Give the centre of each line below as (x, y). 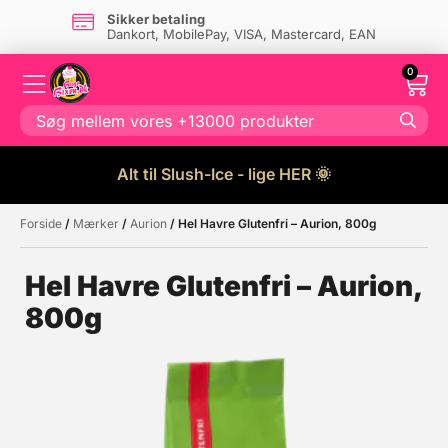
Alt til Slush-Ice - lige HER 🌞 (224, 174)
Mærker (96, 223)
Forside (41, 223)
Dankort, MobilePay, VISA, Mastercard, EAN (241, 34)
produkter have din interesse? (170, 257)
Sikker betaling (155, 19)
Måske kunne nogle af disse (158, 235)
